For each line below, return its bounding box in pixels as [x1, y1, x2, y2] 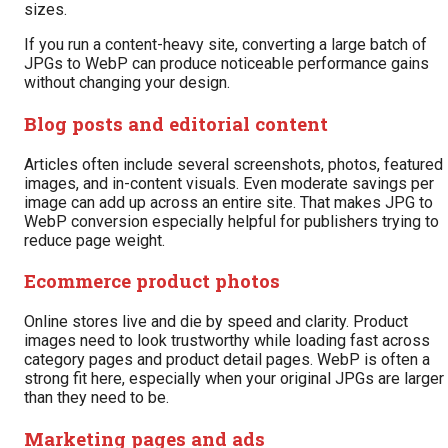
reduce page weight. [24, 230, 165, 250]
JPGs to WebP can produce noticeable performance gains [24, 54, 429, 74]
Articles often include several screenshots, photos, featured [24, 154, 443, 174]
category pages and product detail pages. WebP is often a [24, 350, 430, 370]
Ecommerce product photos [24, 268, 280, 294]
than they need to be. [24, 388, 169, 408]
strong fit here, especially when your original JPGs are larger [24, 369, 444, 389]
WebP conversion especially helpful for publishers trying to [24, 211, 439, 231]
